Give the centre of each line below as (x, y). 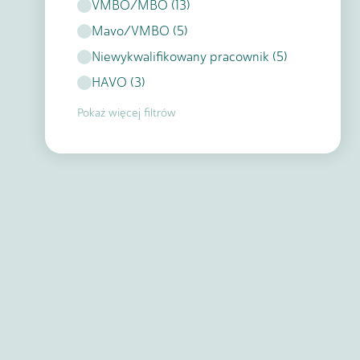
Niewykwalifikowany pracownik (180, 57)
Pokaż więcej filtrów (127, 113)
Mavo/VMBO (131, 31)
